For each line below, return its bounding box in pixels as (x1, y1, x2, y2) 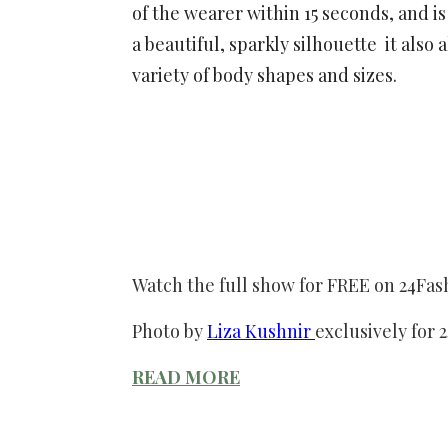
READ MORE (132, 365, 240, 390)
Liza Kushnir (207, 319, 315, 344)
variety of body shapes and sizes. (132, 63, 397, 88)
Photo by (132, 319, 207, 344)
